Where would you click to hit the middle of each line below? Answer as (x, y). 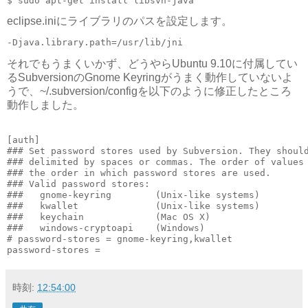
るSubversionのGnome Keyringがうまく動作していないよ (150, 78)
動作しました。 (45, 105)
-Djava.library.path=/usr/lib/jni (95, 43)
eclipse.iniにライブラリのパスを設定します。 (120, 21)
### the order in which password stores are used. (139, 173)
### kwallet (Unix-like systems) (133, 206)
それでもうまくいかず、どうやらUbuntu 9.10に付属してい (152, 64)
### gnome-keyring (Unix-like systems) (133, 195)
